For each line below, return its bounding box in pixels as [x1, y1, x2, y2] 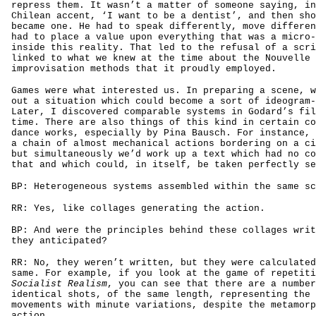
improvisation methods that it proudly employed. [11, 63, 276, 74]
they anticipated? [11, 236, 107, 246]
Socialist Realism [11, 279, 107, 289]
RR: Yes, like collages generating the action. [11, 203, 265, 214]
